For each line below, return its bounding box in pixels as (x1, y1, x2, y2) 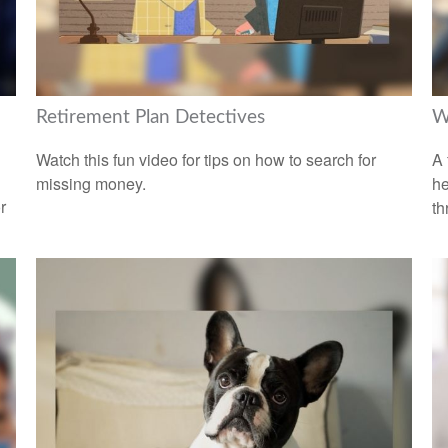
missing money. (35, 171, 146, 195)
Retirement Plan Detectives (35, 108, 265, 128)
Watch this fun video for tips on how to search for (35, 147, 376, 171)
